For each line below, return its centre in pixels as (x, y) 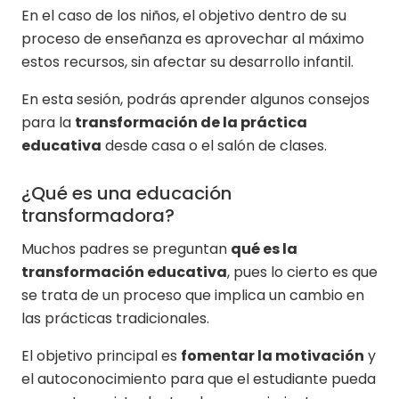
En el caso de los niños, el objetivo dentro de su (184, 16)
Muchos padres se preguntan (126, 249)
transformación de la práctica (191, 123)
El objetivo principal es (101, 356)
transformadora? (98, 216)
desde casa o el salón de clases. (214, 146)
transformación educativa (124, 273)
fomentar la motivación (273, 356)
